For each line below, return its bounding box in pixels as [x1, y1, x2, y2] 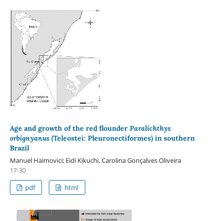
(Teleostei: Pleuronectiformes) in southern [49, 134, 195, 143]
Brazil [9, 144, 29, 153]
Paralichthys [129, 124, 171, 133]
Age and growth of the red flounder [9, 124, 130, 133]
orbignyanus [9, 134, 49, 143]
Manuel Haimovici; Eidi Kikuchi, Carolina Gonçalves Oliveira [9, 156, 181, 165]
